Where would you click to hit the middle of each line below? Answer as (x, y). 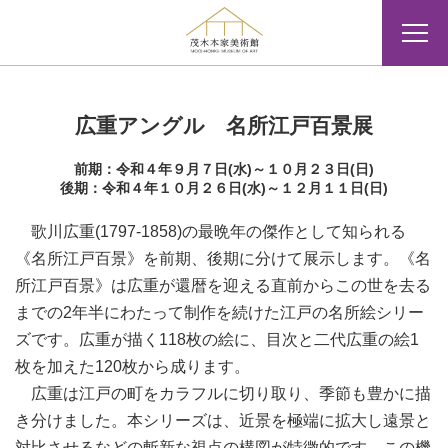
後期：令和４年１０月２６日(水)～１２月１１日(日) (224, 188)
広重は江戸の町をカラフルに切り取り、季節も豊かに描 (223, 393)
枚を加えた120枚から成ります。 (132, 366)
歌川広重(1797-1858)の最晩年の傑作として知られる (210, 231)
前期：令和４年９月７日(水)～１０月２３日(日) (224, 169)
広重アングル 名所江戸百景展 (224, 125)
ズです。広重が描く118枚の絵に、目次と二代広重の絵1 (217, 339)
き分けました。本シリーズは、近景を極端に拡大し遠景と (223, 420)
